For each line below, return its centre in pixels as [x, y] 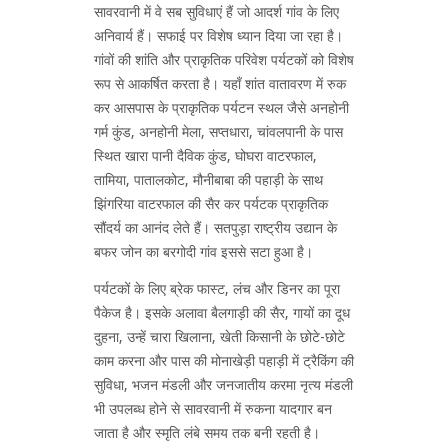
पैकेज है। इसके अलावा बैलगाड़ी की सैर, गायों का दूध [222, 312]
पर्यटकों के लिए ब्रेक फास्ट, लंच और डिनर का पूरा [217, 288]
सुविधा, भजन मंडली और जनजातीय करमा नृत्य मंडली [223, 384]
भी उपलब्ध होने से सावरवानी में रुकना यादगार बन [213, 408]
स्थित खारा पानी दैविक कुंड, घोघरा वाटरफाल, [205, 155]
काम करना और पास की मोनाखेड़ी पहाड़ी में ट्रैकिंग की [224, 360]
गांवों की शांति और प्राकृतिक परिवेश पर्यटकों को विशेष [224, 59]
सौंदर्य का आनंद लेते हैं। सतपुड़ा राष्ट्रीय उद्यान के [215, 227]
